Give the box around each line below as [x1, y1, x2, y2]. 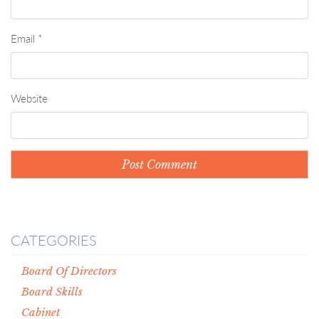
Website [11, 92, 48, 105]
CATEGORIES [11, 231, 97, 249]
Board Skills [21, 285, 83, 298]
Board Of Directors [21, 264, 117, 278]
